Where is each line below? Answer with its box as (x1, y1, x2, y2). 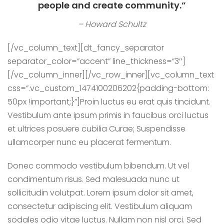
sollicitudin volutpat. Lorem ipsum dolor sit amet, (7, 187, 193, 198)
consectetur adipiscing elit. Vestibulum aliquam (7, 200, 192, 212)
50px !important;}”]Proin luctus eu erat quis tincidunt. (7, 96, 210, 107)
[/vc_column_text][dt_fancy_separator (7, 42, 164, 53)
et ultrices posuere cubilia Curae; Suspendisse (7, 123, 185, 134)
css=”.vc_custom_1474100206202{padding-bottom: (7, 82, 209, 94)
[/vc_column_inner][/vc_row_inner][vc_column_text (7, 69, 214, 80)
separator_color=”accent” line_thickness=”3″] (7, 55, 185, 67)
